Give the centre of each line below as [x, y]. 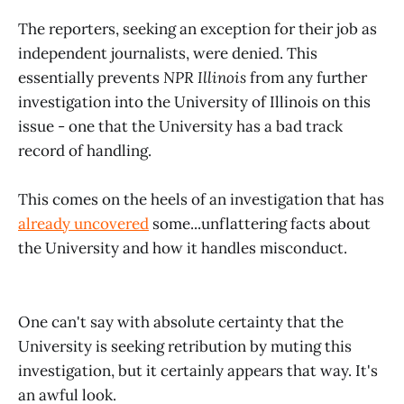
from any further [307, 77]
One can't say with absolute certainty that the [181, 321]
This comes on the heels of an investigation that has [201, 200]
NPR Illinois [205, 77]
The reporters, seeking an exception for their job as [197, 28]
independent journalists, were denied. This [168, 53]
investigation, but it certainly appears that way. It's [198, 370]
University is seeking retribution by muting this [185, 346]
